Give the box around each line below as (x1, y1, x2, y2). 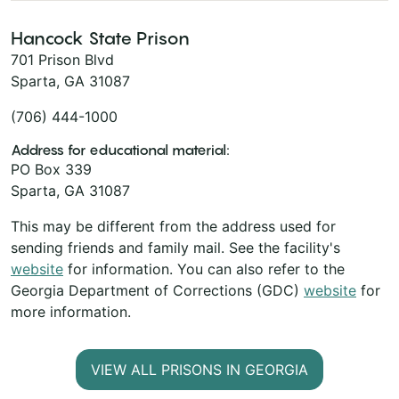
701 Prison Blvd (11, 50, 114, 69)
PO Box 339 (11, 159, 92, 178)
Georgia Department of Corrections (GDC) (11, 281, 304, 299)
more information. (11, 302, 131, 321)
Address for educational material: (11, 140, 230, 159)
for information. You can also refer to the (63, 259, 345, 278)
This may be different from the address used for (11, 216, 336, 235)
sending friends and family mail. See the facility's (11, 238, 340, 256)
